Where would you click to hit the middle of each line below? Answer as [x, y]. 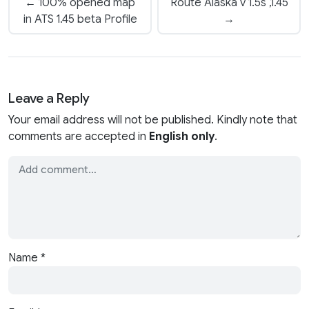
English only [182, 136]
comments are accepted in [79, 136]
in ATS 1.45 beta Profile [80, 19]
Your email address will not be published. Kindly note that [153, 120]
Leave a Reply [49, 98]
